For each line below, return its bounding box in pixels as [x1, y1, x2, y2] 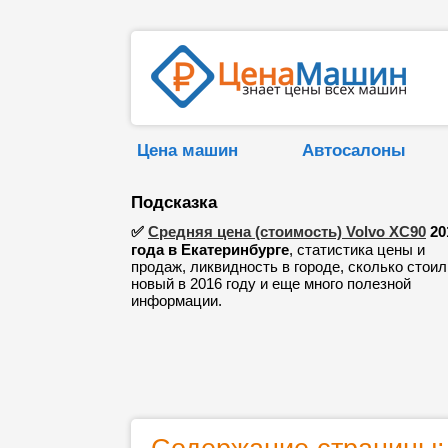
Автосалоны [302, 140, 406, 160]
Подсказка [131, 192, 217, 212]
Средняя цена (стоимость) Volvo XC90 [148, 223, 426, 240]
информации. [131, 292, 222, 309]
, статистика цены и [289, 241, 425, 258]
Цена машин [137, 140, 238, 160]
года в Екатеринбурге [131, 241, 289, 258]
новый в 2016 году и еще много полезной [131, 275, 411, 292]
